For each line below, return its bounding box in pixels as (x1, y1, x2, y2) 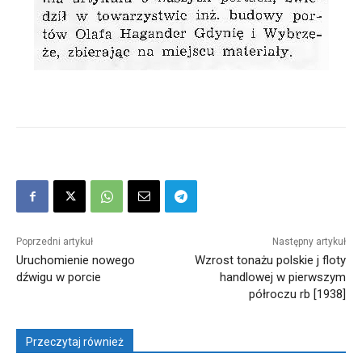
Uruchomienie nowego (16, 253, 135, 267)
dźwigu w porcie (16, 270, 101, 284)
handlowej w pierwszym (219, 270, 346, 284)
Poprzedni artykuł (16, 236, 93, 247)
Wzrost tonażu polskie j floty (194, 253, 346, 267)
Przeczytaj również (26, 335, 124, 348)
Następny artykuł (271, 236, 346, 247)
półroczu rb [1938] (248, 287, 346, 301)
